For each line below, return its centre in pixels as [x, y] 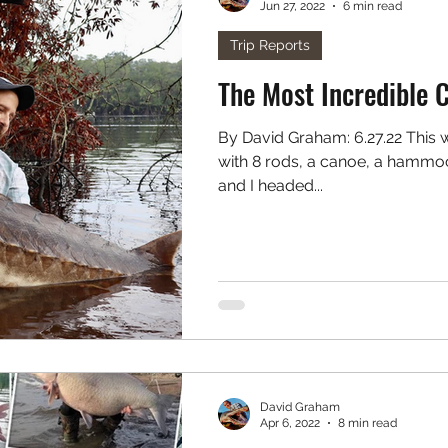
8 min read [367, 423]
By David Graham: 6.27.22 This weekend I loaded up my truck [286, 137]
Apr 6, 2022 [290, 423]
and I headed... [270, 185]
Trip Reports [270, 45]
